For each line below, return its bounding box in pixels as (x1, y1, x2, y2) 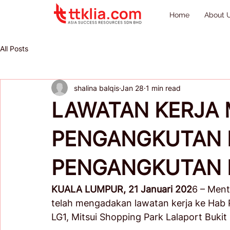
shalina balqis (74, 83, 119, 92)
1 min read (146, 83, 181, 92)
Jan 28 (121, 83, 144, 92)
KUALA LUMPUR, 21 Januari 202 (51, 184, 192, 195)
